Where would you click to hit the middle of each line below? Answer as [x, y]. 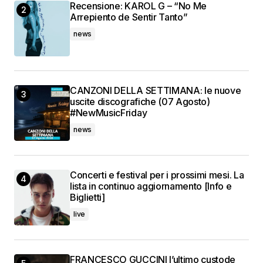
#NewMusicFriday [109, 113]
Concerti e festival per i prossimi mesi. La [157, 175]
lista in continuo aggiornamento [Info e [151, 186]
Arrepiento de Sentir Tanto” [129, 17]
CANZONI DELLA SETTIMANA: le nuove [156, 91]
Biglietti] [87, 198]
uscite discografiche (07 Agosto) [140, 102]
